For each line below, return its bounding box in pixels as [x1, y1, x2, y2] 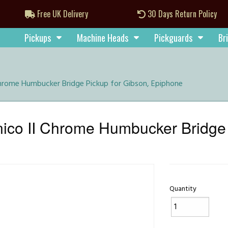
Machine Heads [77, 31, 128, 44]
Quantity [169, 183, 197, 195]
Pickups [24, 31, 51, 44]
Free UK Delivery [35, 8, 88, 20]
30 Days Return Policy [146, 8, 217, 20]
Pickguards [154, 31, 192, 44]
